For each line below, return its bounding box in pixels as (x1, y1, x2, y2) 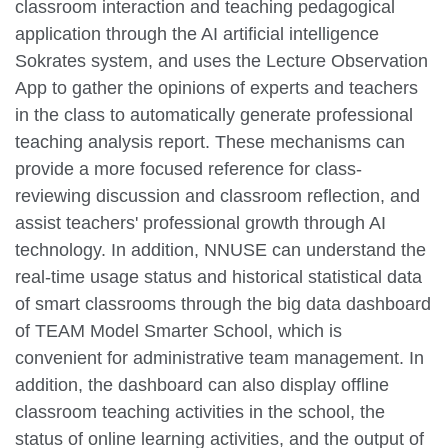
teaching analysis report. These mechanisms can (15, 132, 405, 153)
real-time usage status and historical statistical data (15, 267, 422, 288)
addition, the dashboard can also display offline (15, 375, 389, 396)
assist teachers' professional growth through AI (15, 213, 386, 234)
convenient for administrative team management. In (15, 348, 424, 369)
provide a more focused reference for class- (15, 159, 362, 180)
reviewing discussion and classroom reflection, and (15, 186, 420, 207)
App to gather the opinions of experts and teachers (15, 78, 418, 99)
